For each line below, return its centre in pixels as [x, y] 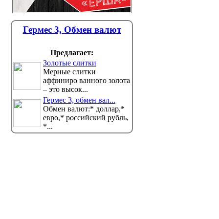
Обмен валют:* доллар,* [84, 109]
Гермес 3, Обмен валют [72, 30]
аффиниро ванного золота [87, 80]
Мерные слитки [69, 72]
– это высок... [66, 89]
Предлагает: [72, 53]
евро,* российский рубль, [86, 118]
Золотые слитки [70, 63]
